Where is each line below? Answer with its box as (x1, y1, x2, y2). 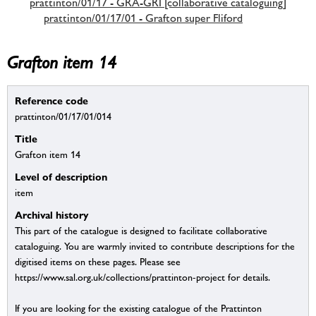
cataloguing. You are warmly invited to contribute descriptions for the (15, 241, 295, 253)
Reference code (15, 95, 88, 107)
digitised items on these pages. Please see (15, 256, 181, 268)
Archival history (15, 209, 89, 221)
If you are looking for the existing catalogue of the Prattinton (15, 303, 262, 315)
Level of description (15, 171, 107, 183)
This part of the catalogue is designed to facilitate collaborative (15, 225, 267, 237)
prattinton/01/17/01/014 (15, 111, 111, 123)
